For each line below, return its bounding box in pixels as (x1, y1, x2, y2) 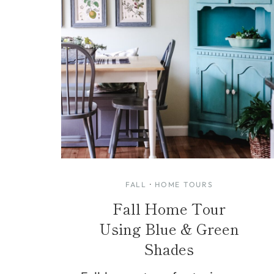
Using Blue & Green (99, 217, 240, 239)
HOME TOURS (155, 179, 213, 189)
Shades (144, 237, 194, 259)
